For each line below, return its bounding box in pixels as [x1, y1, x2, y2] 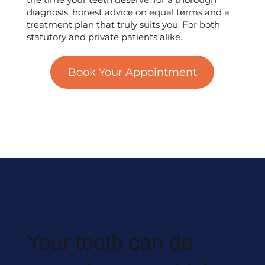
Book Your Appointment [67, 65, 197, 79]
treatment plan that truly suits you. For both [26, 19, 220, 31]
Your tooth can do [26, 230, 193, 254]
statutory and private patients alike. [26, 31, 182, 43]
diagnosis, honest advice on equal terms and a [26, 7, 230, 18]
